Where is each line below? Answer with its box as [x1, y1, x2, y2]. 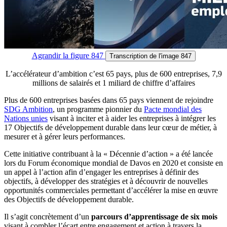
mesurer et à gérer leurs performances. [4, 132, 125, 141]
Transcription [109, 52, 149, 60]
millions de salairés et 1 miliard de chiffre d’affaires [32, 78, 195, 87]
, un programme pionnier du [53, 104, 144, 113]
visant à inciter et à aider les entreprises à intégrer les [48, 113, 216, 123]
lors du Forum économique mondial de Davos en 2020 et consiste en [4, 158, 223, 167]
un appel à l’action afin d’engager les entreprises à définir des [4, 167, 199, 176]
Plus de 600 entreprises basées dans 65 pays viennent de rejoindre [4, 95, 213, 104]
